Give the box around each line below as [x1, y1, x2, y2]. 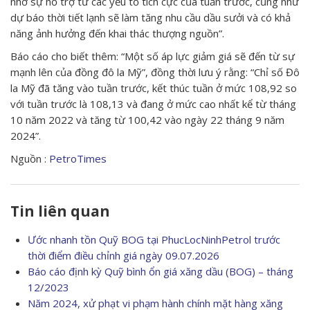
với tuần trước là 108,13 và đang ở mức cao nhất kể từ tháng [10, 97, 296, 111]
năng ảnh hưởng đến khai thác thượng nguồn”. [10, 26, 224, 41]
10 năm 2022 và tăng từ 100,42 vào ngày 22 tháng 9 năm [10, 113, 284, 127]
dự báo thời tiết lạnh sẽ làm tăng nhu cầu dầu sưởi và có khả [10, 10, 291, 25]
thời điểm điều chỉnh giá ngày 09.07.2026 [28, 248, 219, 263]
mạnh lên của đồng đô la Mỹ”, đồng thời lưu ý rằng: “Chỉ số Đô [10, 65, 300, 80]
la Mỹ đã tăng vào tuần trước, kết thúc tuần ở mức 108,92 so [10, 81, 297, 95]
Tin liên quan [10, 201, 110, 221]
